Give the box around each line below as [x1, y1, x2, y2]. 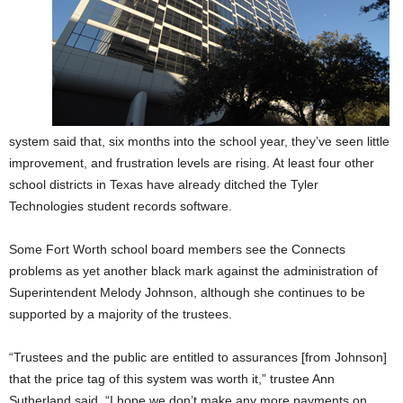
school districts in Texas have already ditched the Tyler [9, 176, 318, 192]
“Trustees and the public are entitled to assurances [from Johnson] [9, 349, 387, 364]
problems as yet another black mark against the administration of [9, 263, 378, 278]
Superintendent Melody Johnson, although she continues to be [9, 284, 365, 300]
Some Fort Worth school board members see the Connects [9, 241, 345, 256]
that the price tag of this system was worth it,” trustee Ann [9, 371, 335, 386]
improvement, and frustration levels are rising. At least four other [9, 155, 374, 170]
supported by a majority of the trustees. [9, 306, 232, 321]
